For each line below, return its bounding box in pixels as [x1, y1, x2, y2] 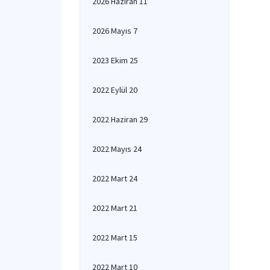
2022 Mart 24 [92, 173, 137, 184]
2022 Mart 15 [92, 232, 137, 243]
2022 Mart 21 [92, 202, 137, 213]
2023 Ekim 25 [92, 55, 138, 66]
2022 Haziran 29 [92, 114, 148, 125]
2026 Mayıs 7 [92, 25, 137, 36]
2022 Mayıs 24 [92, 143, 142, 154]
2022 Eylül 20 [92, 84, 137, 95]
